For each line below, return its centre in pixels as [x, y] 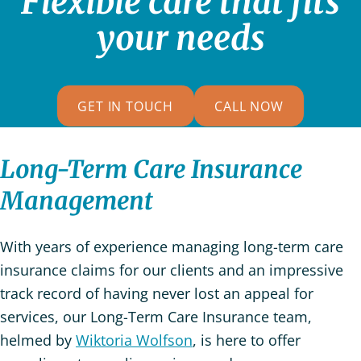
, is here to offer [247, 340]
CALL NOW [249, 106]
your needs [180, 38]
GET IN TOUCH [126, 106]
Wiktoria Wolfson [134, 340]
